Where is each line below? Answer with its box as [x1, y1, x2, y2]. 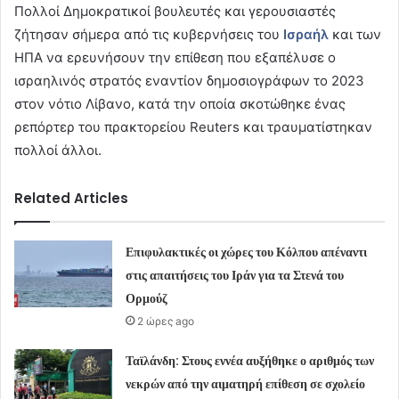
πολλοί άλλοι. [14, 142, 102, 159]
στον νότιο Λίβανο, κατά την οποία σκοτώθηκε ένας [14, 95, 346, 113]
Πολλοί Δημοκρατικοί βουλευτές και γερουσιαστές [14, 3, 336, 20]
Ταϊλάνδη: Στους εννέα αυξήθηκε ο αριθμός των [126, 352, 375, 370]
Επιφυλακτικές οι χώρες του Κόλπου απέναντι [126, 243, 368, 262]
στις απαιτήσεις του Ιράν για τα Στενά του [126, 266, 345, 285]
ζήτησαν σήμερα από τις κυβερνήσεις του [14, 26, 283, 44]
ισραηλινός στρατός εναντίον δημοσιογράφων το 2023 [14, 72, 364, 90]
